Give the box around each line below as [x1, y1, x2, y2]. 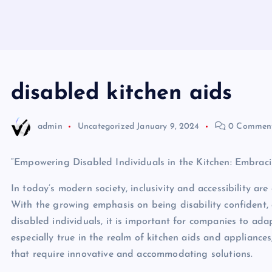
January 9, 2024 [137, 121, 200, 131]
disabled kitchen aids [11, 83, 233, 104]
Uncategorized [77, 121, 135, 131]
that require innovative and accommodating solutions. [11, 250, 253, 259]
